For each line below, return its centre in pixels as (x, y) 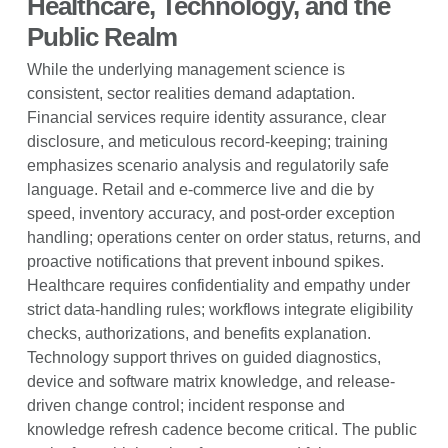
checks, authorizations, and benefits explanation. (198, 333)
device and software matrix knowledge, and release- (210, 381)
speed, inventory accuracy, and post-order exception (210, 213)
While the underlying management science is (185, 69)
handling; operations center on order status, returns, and (223, 237)
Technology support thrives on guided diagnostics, (203, 357)
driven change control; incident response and (185, 405)
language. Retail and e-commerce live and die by (200, 189)
